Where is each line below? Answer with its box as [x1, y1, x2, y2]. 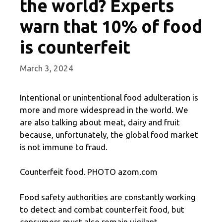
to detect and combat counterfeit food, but [20, 204, 184, 214]
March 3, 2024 [20, 63, 73, 73]
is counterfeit [20, 37, 130, 57]
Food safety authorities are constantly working [20, 192, 196, 202]
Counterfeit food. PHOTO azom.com [20, 167, 158, 177]
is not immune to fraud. [20, 142, 108, 152]
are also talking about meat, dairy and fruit [20, 117, 180, 127]
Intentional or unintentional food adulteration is [20, 92, 198, 102]
